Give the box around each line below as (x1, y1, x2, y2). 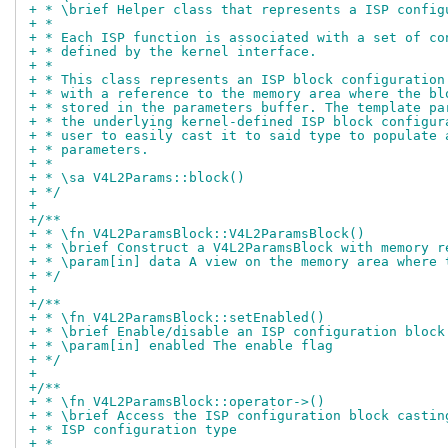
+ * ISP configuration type (29, 422, 237, 438)
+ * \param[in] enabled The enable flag (29, 338, 333, 354)
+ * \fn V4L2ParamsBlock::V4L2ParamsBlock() (29, 226, 365, 242)
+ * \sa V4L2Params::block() (29, 170, 245, 186)
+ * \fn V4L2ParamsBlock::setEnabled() (29, 310, 325, 326)
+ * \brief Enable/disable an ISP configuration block (29, 324, 445, 340)
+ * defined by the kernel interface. (29, 44, 317, 60)
